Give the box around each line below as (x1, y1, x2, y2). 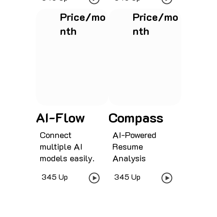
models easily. (39, 152, 94, 164)
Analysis (112, 152, 146, 164)
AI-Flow (36, 108, 85, 126)
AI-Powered (112, 128, 156, 140)
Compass (108, 108, 163, 126)
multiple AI (39, 140, 82, 152)
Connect (39, 128, 72, 140)
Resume (112, 140, 143, 152)
